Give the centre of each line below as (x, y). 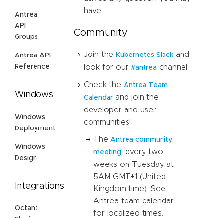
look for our (107, 67)
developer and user (120, 110)
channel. (173, 67)
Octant (26, 209)
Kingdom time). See (129, 189)
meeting (107, 152)
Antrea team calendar (134, 201)
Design (26, 158)
